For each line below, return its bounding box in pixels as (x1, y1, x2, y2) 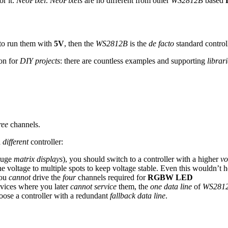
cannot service (70, 182, 117, 191)
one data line (150, 182, 192, 191)
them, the (117, 182, 150, 191)
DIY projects (20, 56, 60, 65)
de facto (149, 39, 174, 48)
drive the (31, 173, 63, 182)
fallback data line (110, 191, 165, 200)
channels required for (76, 173, 148, 182)
